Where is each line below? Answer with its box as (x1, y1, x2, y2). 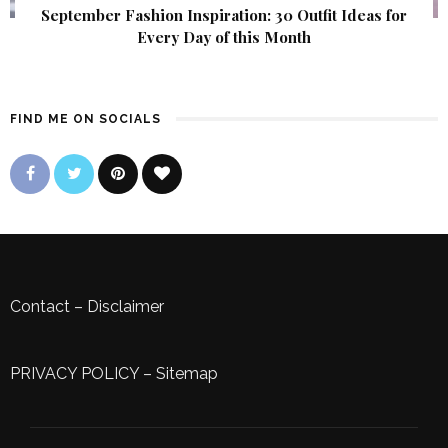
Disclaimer (87, 296, 164, 316)
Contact (10, 296, 70, 316)
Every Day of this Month (137, 26, 311, 47)
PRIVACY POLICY (10, 363, 139, 383)
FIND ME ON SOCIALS (10, 111, 161, 126)
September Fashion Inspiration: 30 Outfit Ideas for (41, 4, 407, 25)
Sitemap (156, 363, 218, 383)
